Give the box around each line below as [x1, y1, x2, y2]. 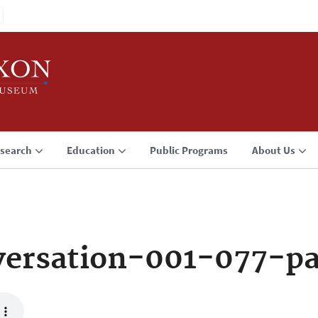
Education [67, 143, 115, 157]
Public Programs [150, 143, 228, 157]
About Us [252, 143, 295, 157]
